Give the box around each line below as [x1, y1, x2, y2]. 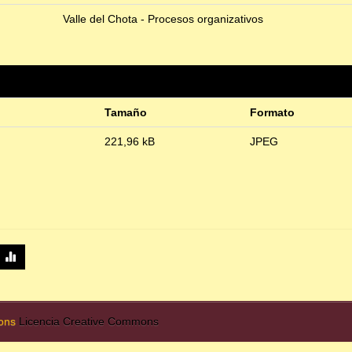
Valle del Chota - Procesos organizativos [63, 13, 263, 26]
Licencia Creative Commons [19, 315, 159, 328]
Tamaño [104, 106, 147, 119]
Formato [250, 106, 295, 119]
